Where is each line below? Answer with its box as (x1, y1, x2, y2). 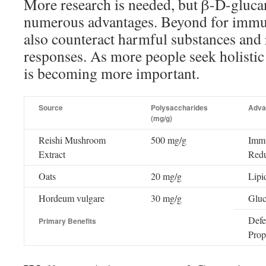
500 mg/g (151, 134, 186, 146)
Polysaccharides (151, 102, 208, 113)
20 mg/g (151, 170, 182, 182)
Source (39, 102, 63, 113)
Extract (39, 148, 65, 160)
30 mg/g (151, 192, 182, 204)
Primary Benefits (39, 216, 96, 226)
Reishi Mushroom (39, 134, 106, 146)
